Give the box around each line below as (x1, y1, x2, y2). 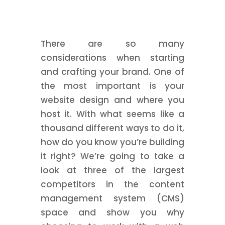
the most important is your (40, 80, 185, 92)
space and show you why (40, 206, 185, 218)
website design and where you (40, 94, 185, 106)
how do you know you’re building (40, 136, 185, 148)
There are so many (40, 38, 185, 50)
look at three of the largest (40, 164, 185, 176)
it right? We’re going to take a (40, 150, 185, 162)
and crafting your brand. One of (40, 66, 185, 78)
